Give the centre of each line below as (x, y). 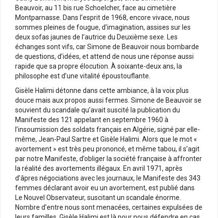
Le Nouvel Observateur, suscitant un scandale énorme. (98, 197)
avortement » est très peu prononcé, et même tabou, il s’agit (107, 149)
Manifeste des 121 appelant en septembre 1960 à (92, 119)
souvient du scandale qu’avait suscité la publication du (98, 110)
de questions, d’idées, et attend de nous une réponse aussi (104, 56)
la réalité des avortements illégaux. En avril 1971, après (99, 168)
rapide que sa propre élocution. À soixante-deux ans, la (99, 66)
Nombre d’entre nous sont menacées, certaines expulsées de (109, 207)
